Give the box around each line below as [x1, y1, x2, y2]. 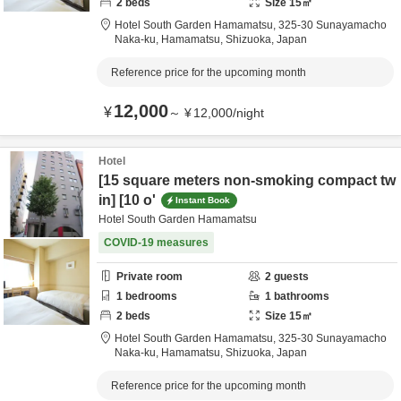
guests [271, 270, 309, 283]
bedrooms [123, 290, 177, 303]
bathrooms [271, 290, 329, 303]
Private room [116, 270, 183, 283]
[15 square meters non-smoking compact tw [98, 173, 396, 188]
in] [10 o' [98, 192, 156, 208]
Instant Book [175, 194, 230, 205]
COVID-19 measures [104, 236, 209, 249]
